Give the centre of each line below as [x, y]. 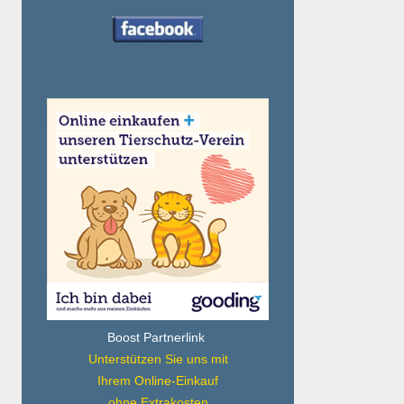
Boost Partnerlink [158, 337]
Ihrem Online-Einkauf [158, 380]
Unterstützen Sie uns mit [158, 358]
